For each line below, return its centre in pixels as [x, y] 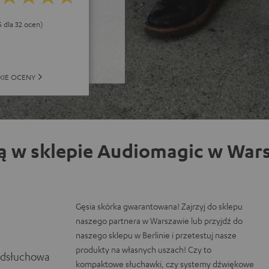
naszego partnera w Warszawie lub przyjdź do [159, 220]
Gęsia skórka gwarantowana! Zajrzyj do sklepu [159, 206]
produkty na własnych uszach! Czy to [144, 249]
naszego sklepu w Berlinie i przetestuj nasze [156, 234]
